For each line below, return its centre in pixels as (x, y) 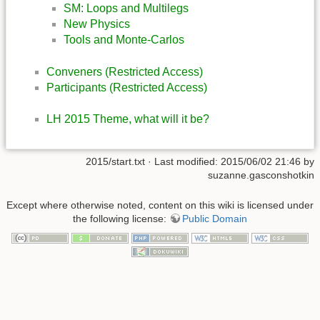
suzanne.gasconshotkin (261, 175)
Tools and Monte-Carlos (124, 40)
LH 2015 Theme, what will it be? (128, 119)
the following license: (121, 218)
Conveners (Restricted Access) (125, 71)
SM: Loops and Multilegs (126, 9)
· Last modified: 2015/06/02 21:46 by (230, 162)
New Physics (97, 24)
